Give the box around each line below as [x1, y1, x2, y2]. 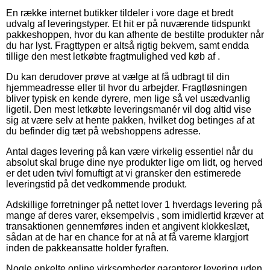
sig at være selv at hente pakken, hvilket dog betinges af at [6, 115, 254, 126]
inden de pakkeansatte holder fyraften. [6, 243, 169, 254]
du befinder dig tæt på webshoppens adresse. [6, 126, 201, 137]
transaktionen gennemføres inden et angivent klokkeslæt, [6, 221, 250, 232]
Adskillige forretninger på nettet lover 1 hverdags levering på [6, 199, 262, 210]
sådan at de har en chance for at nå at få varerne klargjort [6, 232, 248, 243]
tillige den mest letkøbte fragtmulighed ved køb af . [6, 51, 220, 62]
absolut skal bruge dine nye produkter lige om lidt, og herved [6, 157, 263, 168]
